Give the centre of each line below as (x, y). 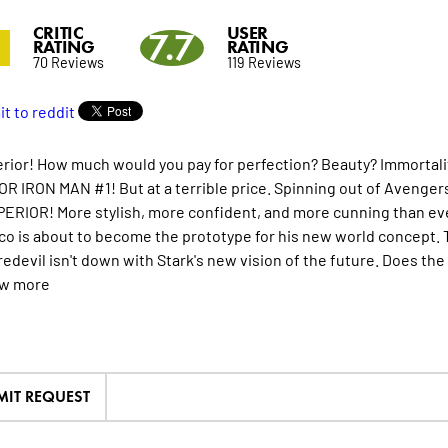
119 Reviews (263, 62)
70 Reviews (68, 62)
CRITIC (58, 33)
